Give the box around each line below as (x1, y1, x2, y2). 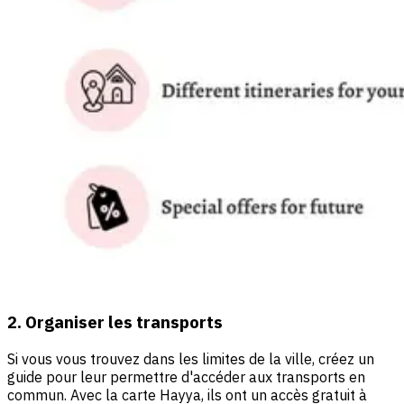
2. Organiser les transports (7, 311, 223, 334)
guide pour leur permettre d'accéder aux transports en (7, 368, 365, 386)
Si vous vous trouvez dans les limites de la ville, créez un (7, 350, 374, 368)
